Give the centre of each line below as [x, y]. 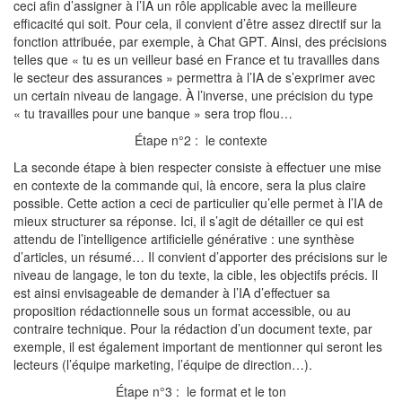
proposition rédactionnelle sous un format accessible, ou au [182, 310]
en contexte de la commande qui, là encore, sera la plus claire [190, 185]
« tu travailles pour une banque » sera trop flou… [153, 113]
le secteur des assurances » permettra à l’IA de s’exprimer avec [194, 77]
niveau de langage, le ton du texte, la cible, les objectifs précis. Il [196, 275]
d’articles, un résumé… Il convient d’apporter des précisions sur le [201, 257]
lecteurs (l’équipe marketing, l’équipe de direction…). [163, 364]
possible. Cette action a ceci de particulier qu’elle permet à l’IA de [198, 203]
